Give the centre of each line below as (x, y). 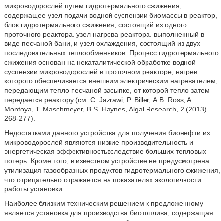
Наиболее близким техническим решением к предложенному (104, 203)
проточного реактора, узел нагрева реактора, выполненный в (104, 34)
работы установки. (34, 189)
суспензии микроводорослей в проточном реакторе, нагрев (101, 72)
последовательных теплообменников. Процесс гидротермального (111, 53)
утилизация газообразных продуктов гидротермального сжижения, (112, 170)
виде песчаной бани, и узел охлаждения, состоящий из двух (102, 43)
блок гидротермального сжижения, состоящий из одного (95, 25)
